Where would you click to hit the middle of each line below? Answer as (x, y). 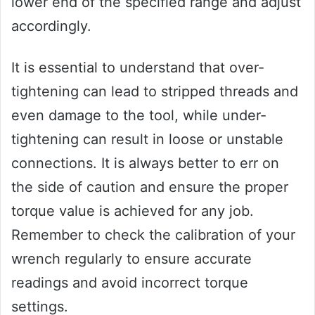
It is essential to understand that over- (138, 67)
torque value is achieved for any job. (133, 211)
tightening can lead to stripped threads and (155, 91)
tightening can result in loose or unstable (147, 139)
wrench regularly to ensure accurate (131, 258)
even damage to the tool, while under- (139, 115)
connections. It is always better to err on (145, 163)
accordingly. (51, 26)
